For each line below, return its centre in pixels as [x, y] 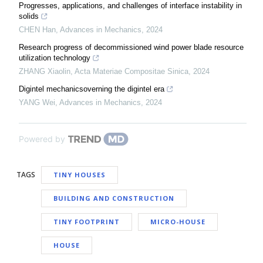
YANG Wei [37, 103]
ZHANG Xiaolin [45, 72]
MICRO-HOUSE [178, 222]
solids [29, 16]
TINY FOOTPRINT [87, 222]
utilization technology [55, 58]
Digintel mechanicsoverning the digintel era [92, 89]
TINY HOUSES [80, 175]
